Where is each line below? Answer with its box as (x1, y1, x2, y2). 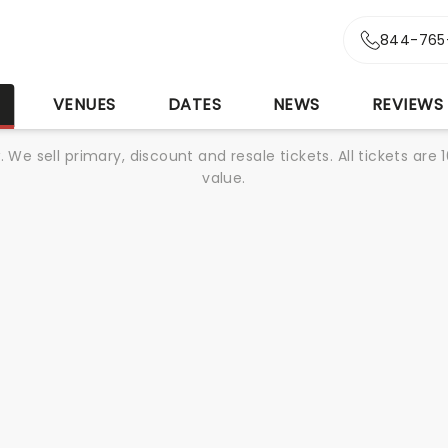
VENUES (52, 93, 116, 116)
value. (202, 168, 246, 188)
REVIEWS (371, 93, 444, 116)
